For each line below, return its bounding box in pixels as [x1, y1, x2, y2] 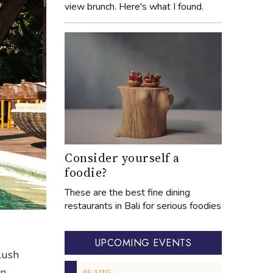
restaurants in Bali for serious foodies [65, 199, 221, 213]
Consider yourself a [65, 149, 180, 166]
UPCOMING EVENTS [94, 235, 192, 250]
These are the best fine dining [65, 185, 190, 199]
